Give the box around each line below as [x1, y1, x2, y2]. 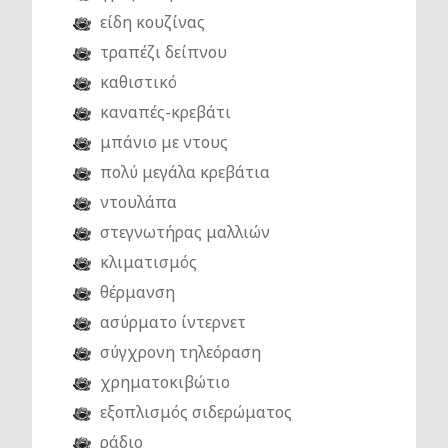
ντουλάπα [100, 191, 177, 214]
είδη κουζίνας [100, 11, 205, 34]
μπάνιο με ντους [100, 131, 228, 154]
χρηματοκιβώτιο [100, 371, 230, 394]
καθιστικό [100, 71, 177, 94]
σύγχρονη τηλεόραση [100, 341, 261, 364]
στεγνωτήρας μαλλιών [100, 221, 270, 244]
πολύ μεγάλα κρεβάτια [100, 161, 270, 184]
